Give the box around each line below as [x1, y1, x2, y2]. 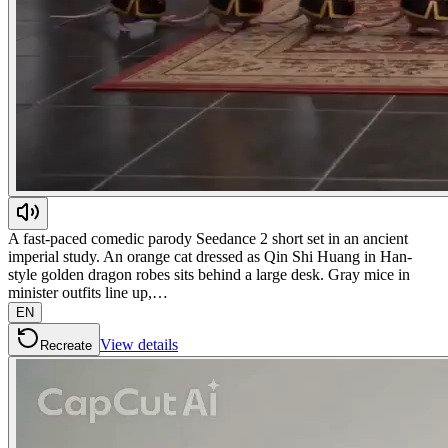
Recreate [40, 337, 92, 353]
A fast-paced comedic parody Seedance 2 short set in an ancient [8, 229, 408, 247]
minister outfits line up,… [8, 283, 168, 301]
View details [100, 335, 178, 353]
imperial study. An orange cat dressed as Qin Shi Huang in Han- [8, 247, 412, 265]
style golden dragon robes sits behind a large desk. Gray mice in [8, 265, 410, 283]
